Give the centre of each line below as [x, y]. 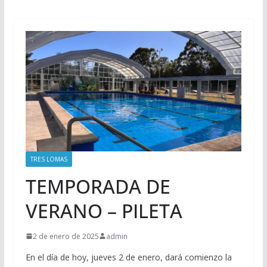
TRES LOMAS [49, 159]
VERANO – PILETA [104, 210]
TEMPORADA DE [98, 186]
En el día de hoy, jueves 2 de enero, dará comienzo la [128, 257]
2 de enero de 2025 [66, 236]
